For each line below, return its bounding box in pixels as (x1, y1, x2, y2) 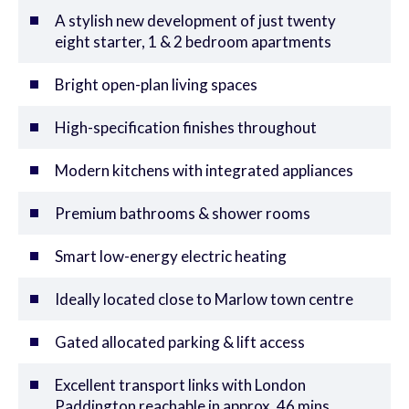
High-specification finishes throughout (55, 118, 317, 137)
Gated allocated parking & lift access (55, 332, 305, 351)
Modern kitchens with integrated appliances (55, 161, 353, 180)
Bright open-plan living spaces (55, 75, 257, 94)
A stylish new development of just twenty (55, 11, 336, 30)
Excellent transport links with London (55, 375, 306, 394)
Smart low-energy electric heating (55, 246, 287, 266)
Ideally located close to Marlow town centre (55, 289, 353, 309)
